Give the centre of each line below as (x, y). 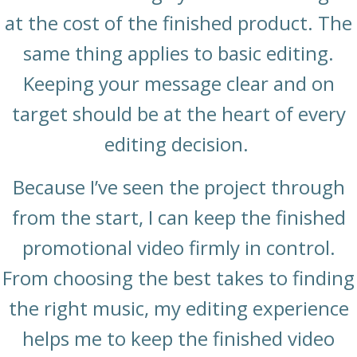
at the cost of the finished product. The (178, 23)
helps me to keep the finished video (178, 339)
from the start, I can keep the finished (178, 218)
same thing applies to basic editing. (178, 53)
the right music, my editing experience (178, 308)
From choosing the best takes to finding (178, 278)
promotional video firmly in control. (178, 248)
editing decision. (178, 144)
